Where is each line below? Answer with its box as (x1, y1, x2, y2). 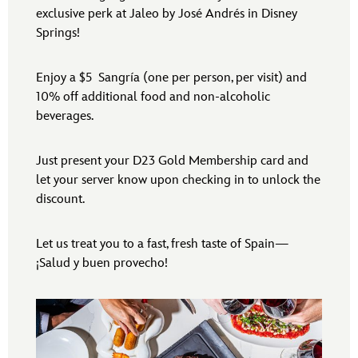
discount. (36, 192, 85, 208)
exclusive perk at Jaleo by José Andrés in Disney (36, 6, 297, 22)
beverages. (36, 109, 93, 125)
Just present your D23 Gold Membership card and (36, 153, 308, 169)
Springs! (36, 26, 80, 42)
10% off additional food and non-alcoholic (36, 89, 270, 105)
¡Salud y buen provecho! (36, 256, 168, 272)
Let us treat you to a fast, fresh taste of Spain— (36, 237, 288, 253)
